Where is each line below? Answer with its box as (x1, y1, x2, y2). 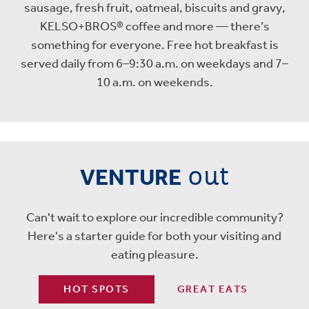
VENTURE (80, 163, 186, 190)
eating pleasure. (110, 247, 199, 262)
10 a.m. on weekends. (96, 74, 213, 90)
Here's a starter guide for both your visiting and (28, 228, 281, 243)
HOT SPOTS (63, 283, 130, 295)
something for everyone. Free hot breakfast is (30, 37, 279, 52)
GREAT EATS (177, 283, 248, 295)
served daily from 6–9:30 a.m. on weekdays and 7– (21, 56, 288, 71)
